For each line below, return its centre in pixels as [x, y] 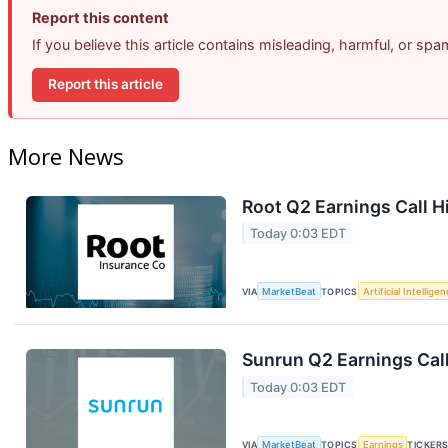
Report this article [105, 84]
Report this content [100, 17]
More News [66, 155]
